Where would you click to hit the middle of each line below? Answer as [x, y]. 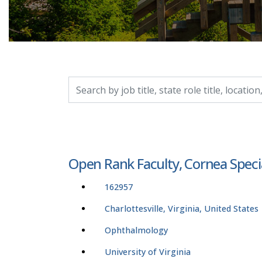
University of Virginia [148, 252]
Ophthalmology [136, 230]
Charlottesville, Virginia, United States [182, 209]
